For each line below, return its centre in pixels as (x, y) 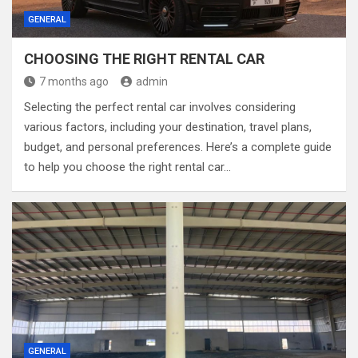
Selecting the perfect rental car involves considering (160, 107)
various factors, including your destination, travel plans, (168, 127)
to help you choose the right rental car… (127, 167)
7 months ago (74, 82)
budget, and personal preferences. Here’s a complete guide (178, 147)
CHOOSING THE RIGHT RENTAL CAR (144, 59)
